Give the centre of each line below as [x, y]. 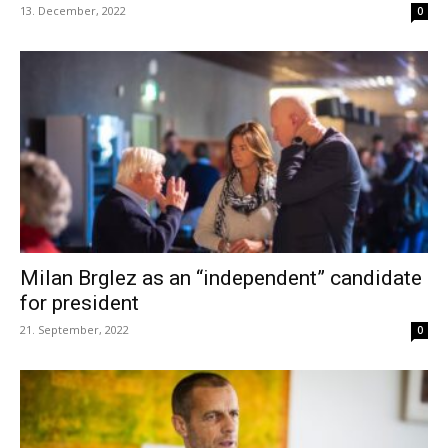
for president [79, 302]
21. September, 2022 [74, 329]
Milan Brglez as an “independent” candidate [221, 277]
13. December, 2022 [73, 11]
